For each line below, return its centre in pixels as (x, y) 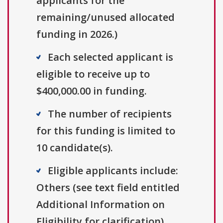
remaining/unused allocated (106, 17)
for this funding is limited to (106, 131)
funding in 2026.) (77, 34)
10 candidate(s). (75, 148)
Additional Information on (101, 205)
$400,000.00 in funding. (92, 91)
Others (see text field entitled (108, 188)
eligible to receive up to (93, 74)
